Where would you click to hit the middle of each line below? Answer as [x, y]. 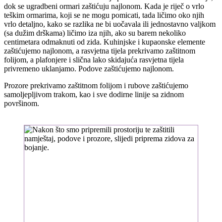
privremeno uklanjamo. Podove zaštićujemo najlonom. [89, 68]
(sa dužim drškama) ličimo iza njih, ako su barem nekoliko [95, 33]
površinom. [22, 103]
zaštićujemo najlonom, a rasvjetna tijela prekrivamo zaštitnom [100, 51]
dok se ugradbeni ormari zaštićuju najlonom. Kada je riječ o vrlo [104, 6]
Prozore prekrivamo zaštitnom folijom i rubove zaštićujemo [96, 85]
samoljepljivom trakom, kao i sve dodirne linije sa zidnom [94, 94]
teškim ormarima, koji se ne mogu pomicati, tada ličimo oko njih [104, 15]
